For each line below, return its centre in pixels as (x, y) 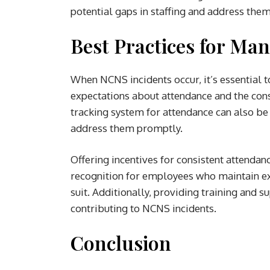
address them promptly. (127, 128)
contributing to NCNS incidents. (143, 208)
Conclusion (121, 242)
